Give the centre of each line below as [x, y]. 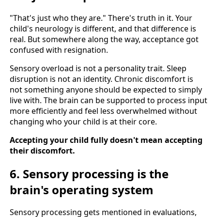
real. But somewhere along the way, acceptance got [104, 39]
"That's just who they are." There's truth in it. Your [101, 18]
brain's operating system [82, 189]
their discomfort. [42, 150]
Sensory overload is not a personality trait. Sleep [98, 68]
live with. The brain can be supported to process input [108, 100]
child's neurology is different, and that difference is [103, 28]
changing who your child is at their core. [83, 121]
